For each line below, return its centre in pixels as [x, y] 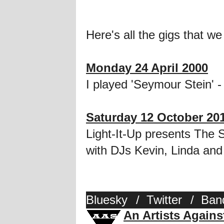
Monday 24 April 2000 [147, 68]
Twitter [164, 200]
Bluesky [107, 200]
